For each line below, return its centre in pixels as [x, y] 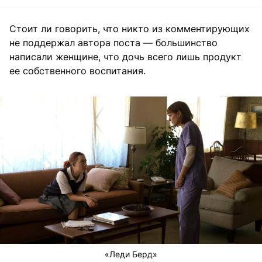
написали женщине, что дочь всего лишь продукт [125, 57]
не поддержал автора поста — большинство [113, 43]
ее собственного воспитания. [77, 71]
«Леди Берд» [131, 254]
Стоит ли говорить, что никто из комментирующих [130, 29]
